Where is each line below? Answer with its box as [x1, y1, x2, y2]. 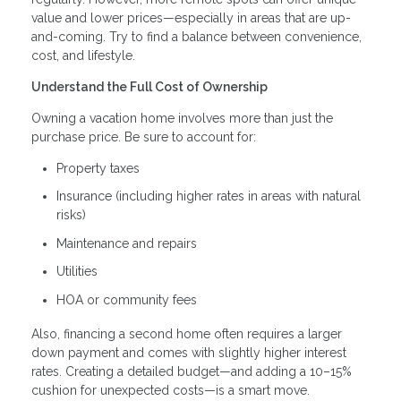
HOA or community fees [56, 292, 197, 307]
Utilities [56, 264, 98, 279]
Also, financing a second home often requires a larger [31, 326, 342, 341]
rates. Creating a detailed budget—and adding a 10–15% [31, 363, 352, 379]
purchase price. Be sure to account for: [31, 129, 256, 144]
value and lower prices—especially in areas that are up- [31, 10, 351, 25]
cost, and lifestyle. [31, 47, 135, 63]
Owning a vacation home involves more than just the [31, 110, 333, 125]
